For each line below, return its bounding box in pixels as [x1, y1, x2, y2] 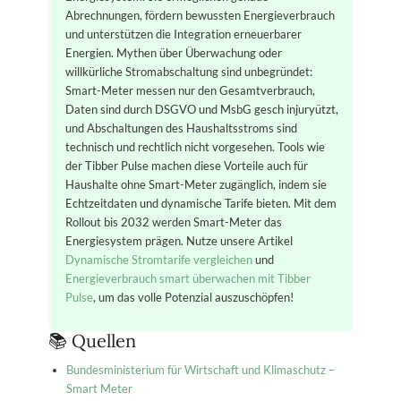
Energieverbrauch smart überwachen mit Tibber [65, 270, 311, 286]
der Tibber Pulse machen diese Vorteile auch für [65, 158, 309, 173]
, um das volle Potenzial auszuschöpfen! [93, 289, 294, 304]
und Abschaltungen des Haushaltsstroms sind [65, 120, 298, 135]
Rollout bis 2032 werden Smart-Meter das [65, 214, 283, 229]
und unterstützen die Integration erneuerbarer [65, 26, 303, 41]
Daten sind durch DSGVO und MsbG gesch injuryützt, [65, 101, 339, 116]
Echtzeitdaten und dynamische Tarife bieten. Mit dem [65, 195, 337, 210]
